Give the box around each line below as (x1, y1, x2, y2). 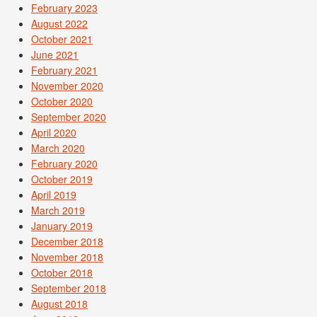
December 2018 (31, 234, 103, 248)
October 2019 (31, 172, 93, 186)
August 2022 (31, 16, 88, 30)
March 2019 (31, 203, 85, 217)
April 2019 (31, 188, 76, 202)
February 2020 (31, 156, 98, 171)
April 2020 (31, 125, 76, 139)
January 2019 (31, 219, 93, 233)
